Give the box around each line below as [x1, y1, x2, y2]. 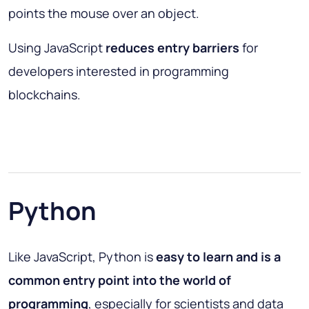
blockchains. [8, 86, 81, 103]
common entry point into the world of [8, 272, 231, 289]
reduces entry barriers [106, 39, 239, 57]
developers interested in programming [8, 63, 229, 80]
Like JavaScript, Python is [8, 248, 156, 266]
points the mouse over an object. [8, 5, 199, 22]
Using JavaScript [8, 39, 106, 57]
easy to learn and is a [156, 248, 281, 266]
